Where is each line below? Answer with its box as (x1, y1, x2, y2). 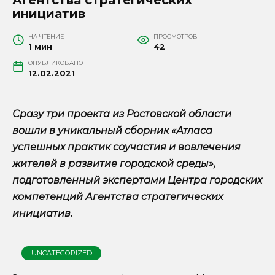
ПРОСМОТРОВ (153, 33, 198, 40)
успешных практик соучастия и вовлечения (12, 141, 241, 153)
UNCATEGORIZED (31, 248, 92, 257)
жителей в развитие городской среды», (12, 157, 215, 169)
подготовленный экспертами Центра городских (12, 174, 262, 186)
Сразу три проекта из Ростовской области (12, 107, 231, 120)
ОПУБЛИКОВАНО (28, 59, 83, 66)
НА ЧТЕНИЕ (28, 33, 64, 40)
